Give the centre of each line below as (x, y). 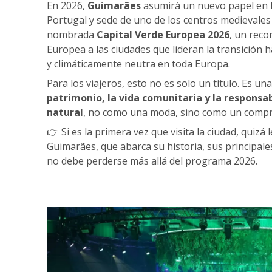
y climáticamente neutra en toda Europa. (138, 64)
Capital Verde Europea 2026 (163, 35)
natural (65, 112)
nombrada (72, 35)
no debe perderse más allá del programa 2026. (152, 161)
